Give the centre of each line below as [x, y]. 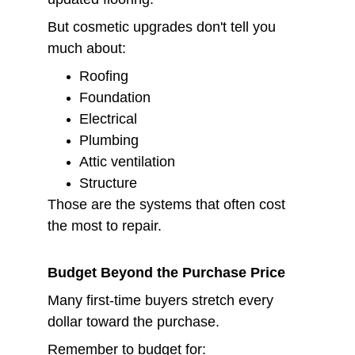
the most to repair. [105, 226]
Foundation [115, 97]
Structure [108, 183]
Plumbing [109, 140]
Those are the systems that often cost [168, 204]
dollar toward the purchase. [134, 322]
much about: [87, 48]
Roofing [104, 76]
